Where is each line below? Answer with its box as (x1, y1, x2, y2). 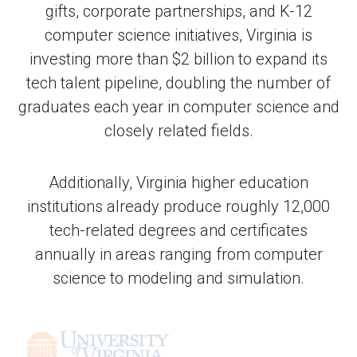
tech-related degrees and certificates (49, 220, 308, 240)
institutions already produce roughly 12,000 (27, 196, 330, 216)
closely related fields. (104, 120, 253, 140)
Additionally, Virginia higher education (49, 172, 308, 192)
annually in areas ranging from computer (34, 244, 323, 264)
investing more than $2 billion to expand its (29, 49, 328, 69)
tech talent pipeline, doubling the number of (26, 73, 331, 92)
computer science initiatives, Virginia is (45, 25, 312, 45)
